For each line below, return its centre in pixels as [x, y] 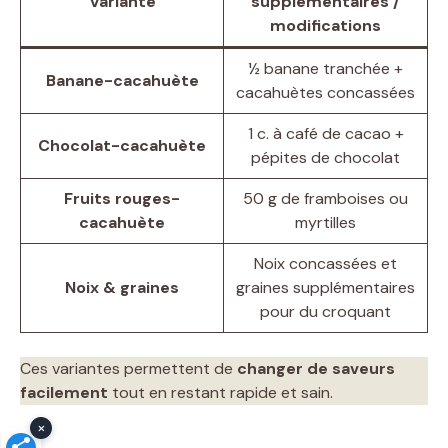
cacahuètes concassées [325, 92]
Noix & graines [122, 287]
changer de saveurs [316, 368]
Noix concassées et [325, 263]
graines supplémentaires [325, 287]
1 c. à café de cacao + [325, 133]
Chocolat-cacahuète [122, 145]
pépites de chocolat [325, 157]
